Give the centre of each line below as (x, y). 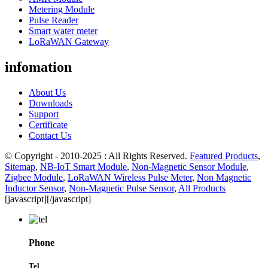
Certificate (48, 124)
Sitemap (20, 166)
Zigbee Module (34, 177)
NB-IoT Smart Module (83, 166)
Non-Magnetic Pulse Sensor (121, 188)
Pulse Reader (54, 20)
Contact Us (50, 135)
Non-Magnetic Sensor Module (189, 166)
